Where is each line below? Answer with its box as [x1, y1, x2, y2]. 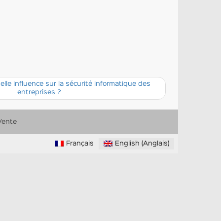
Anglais [143, 141, 168, 147]
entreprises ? [17, 89, 61, 95]
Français [66, 141, 94, 147]
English [115, 141, 140, 147]
